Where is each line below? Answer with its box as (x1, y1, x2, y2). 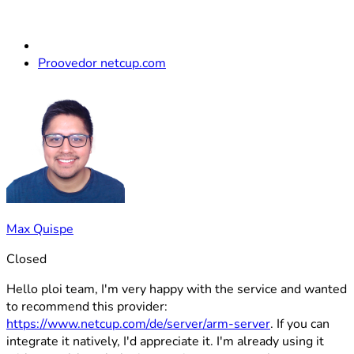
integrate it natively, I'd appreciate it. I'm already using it (6, 333, 324, 350)
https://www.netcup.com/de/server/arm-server (6, 315, 270, 333)
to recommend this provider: (6, 298, 168, 315)
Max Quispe (6, 220, 73, 238)
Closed (6, 250, 47, 268)
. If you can (270, 315, 330, 333)
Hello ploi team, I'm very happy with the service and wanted (6, 281, 347, 298)
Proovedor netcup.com (38, 55, 166, 72)
